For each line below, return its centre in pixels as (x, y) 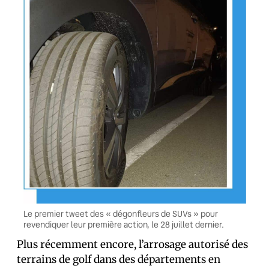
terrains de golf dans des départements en (119, 259)
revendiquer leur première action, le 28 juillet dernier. (123, 225)
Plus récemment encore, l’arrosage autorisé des (132, 244)
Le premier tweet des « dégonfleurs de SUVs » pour (120, 214)
